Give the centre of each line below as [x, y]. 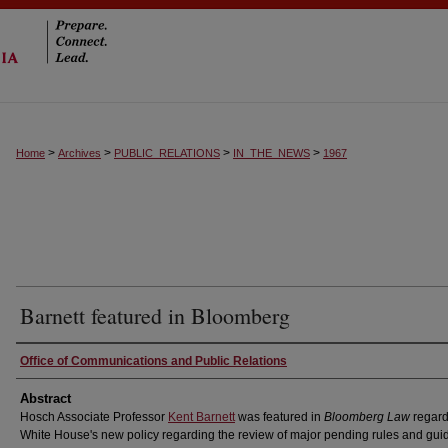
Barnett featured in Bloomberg [155, 315]
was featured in [279, 417]
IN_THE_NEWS [271, 153]
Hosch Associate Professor [94, 417]
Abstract [45, 398]
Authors [48, 360]
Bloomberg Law [367, 417]
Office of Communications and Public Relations [153, 361]
